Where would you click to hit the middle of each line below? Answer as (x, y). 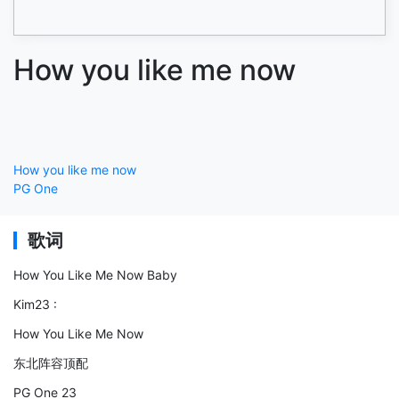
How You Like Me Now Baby (95, 274)
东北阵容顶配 (51, 362)
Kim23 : (35, 304)
